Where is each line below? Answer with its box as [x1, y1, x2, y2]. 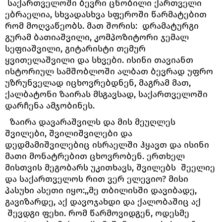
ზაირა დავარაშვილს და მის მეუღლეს [5, 116, 175, 127]
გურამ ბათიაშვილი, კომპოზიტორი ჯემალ [5, 31, 189, 43]
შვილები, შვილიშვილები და [5, 127, 132, 139]
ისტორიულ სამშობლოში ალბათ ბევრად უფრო [5, 65, 213, 77]
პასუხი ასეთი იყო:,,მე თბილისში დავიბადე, [5, 184, 197, 196]
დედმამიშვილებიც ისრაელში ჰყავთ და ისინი [5, 139, 209, 150]
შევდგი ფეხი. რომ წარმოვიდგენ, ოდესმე [5, 207, 189, 219]
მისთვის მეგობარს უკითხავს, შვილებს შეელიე [5, 162, 215, 173]
